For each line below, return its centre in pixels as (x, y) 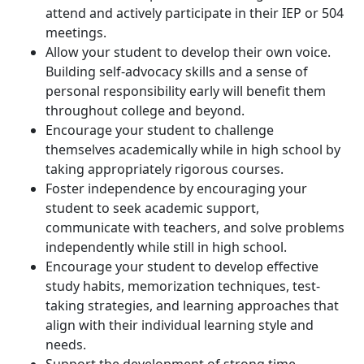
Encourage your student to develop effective (182, 266)
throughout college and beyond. (145, 110)
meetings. (76, 32)
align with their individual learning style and (180, 325)
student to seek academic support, (152, 208)
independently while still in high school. (166, 247)
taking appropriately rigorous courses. (165, 169)
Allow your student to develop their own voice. (188, 52)
